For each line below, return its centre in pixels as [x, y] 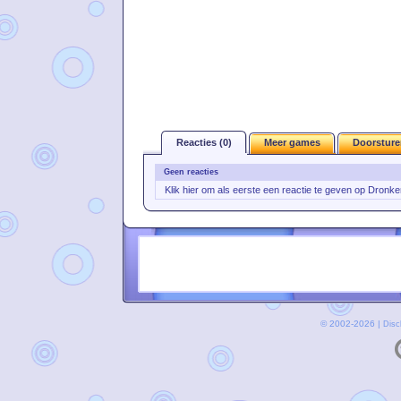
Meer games [292, 142]
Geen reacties [191, 172]
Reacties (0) [204, 142]
